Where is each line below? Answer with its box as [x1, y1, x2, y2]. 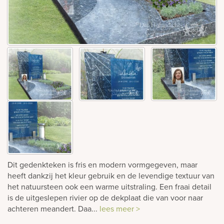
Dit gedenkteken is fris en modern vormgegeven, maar [7, 158, 197, 170]
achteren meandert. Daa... [7, 202, 99, 214]
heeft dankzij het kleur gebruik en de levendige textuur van [7, 169, 214, 181]
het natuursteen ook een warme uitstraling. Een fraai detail [7, 180, 211, 192]
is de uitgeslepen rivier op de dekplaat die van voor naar [7, 191, 203, 203]
